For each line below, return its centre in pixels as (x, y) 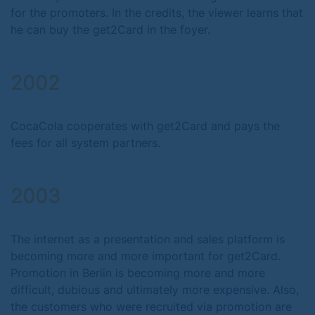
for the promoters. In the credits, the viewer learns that (157, 13)
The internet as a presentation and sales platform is (148, 239)
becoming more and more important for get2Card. (146, 256)
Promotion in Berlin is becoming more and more (138, 273)
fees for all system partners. (85, 143)
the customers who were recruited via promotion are (151, 307)
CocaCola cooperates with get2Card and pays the (145, 126)
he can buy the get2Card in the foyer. (110, 30)
